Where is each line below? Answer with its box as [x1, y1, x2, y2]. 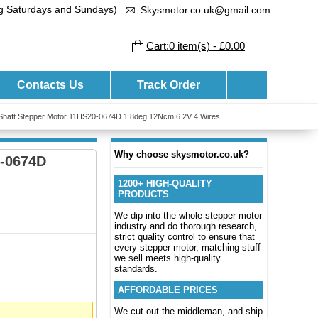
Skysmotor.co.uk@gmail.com [141, 4, 270, 16]
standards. [114, 263, 158, 274]
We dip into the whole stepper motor [114, 210, 262, 221]
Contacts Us [17, 79, 84, 91]
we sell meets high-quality [114, 253, 221, 263]
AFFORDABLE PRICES [118, 285, 218, 295]
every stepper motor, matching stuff [114, 242, 261, 253]
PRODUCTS [118, 189, 169, 199]
